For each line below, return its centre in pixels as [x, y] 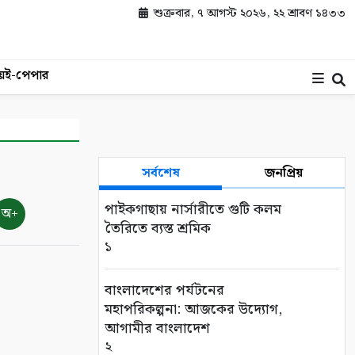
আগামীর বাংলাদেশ [157, 328]
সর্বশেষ [160, 173]
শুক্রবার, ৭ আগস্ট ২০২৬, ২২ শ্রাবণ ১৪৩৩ [248, 13]
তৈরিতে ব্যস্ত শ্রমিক [158, 229]
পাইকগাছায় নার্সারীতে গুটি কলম [193, 210]
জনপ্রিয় [283, 173]
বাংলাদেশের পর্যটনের [164, 290]
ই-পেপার [27, 76]
